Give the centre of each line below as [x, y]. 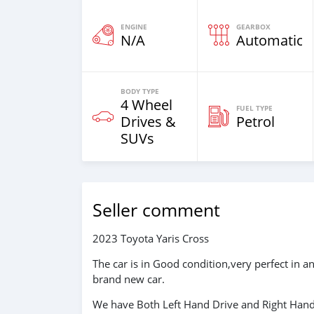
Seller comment [156, 210]
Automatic [270, 40]
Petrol [255, 121]
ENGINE [134, 26]
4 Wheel [146, 104]
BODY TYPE [140, 91]
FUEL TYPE [254, 108]
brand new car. [129, 279]
